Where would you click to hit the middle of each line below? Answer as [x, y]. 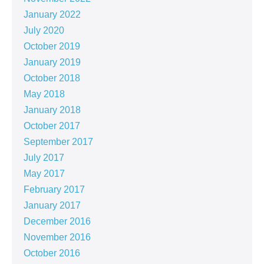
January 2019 [52, 62]
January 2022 [52, 15]
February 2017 [54, 190]
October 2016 [52, 253]
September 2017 [58, 142]
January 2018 [52, 110]
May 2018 [44, 94]
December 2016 [57, 222]
